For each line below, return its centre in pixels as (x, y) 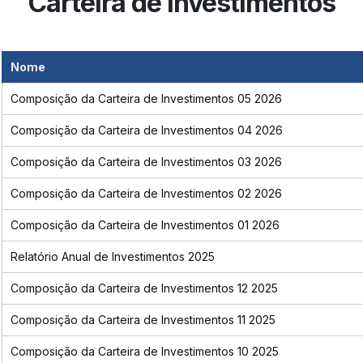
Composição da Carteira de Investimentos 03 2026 (146, 162)
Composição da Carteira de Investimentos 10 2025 (144, 352)
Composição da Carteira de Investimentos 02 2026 (146, 194)
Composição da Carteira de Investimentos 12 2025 (144, 288)
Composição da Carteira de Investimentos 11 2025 (143, 320)
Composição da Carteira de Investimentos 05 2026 (146, 99)
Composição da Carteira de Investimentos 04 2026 (146, 130)
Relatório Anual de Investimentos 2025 (112, 257)
